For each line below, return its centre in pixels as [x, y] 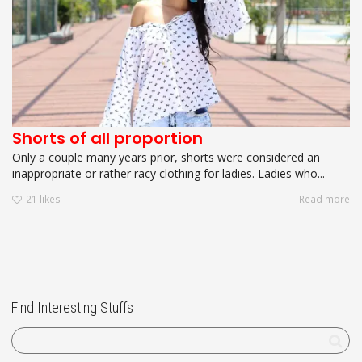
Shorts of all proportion [107, 138]
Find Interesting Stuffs [72, 308]
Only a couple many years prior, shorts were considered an [166, 157]
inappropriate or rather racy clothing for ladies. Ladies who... [168, 173]
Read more [324, 199]
